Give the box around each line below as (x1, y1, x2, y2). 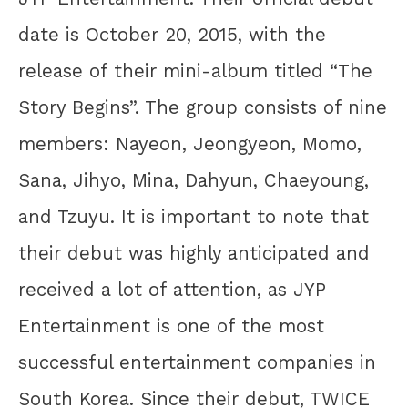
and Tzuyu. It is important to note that (18, 205, 369, 228)
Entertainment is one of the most (18, 314, 324, 337)
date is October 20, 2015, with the (18, 23, 326, 46)
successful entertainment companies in (18, 351, 376, 373)
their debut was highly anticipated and (18, 241, 370, 264)
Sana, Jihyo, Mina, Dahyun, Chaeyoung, (18, 168, 369, 191)
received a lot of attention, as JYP (18, 278, 326, 301)
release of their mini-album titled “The (18, 59, 372, 82)
